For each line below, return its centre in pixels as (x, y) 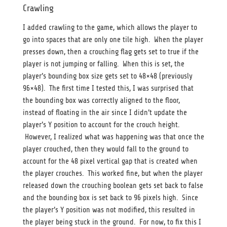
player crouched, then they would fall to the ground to (106, 149)
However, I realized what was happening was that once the (113, 137)
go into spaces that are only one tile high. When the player (113, 40)
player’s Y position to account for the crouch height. (101, 125)
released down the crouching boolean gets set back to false (113, 185)
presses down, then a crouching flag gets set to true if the (111, 52)
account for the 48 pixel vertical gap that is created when (110, 161)
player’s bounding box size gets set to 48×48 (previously (108, 76)
